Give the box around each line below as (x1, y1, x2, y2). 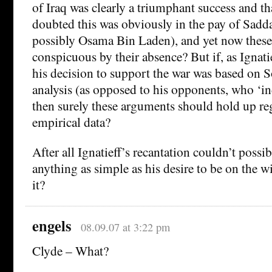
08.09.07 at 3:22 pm (80, 220, 170, 235)
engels (32, 215, 72, 237)
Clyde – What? (32, 242, 109, 260)
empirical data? (32, 113, 110, 131)
